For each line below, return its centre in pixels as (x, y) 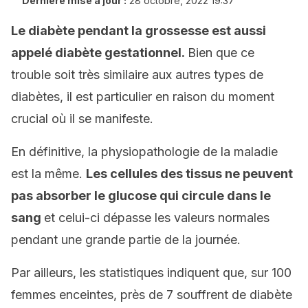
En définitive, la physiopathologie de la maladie (144, 152)
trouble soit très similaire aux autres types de (137, 75)
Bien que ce (221, 53)
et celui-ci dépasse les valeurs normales (157, 218)
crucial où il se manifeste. (82, 119)
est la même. (48, 174)
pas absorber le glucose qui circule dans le (141, 196)
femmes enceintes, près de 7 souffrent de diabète (152, 295)
